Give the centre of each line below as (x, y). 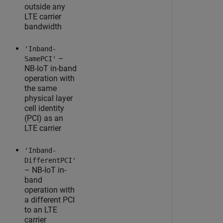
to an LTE (41, 210)
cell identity (44, 108)
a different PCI (50, 200)
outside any (45, 7)
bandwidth (43, 27)
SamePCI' (40, 59)
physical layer (49, 98)
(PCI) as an (44, 118)
